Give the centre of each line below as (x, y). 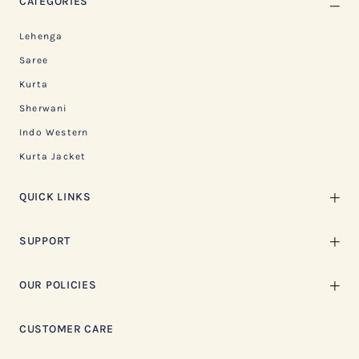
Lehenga (41, 36)
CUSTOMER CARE (67, 329)
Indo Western (54, 132)
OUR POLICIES (58, 284)
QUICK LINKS (55, 196)
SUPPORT (45, 240)
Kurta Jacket (53, 156)
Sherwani (44, 108)
